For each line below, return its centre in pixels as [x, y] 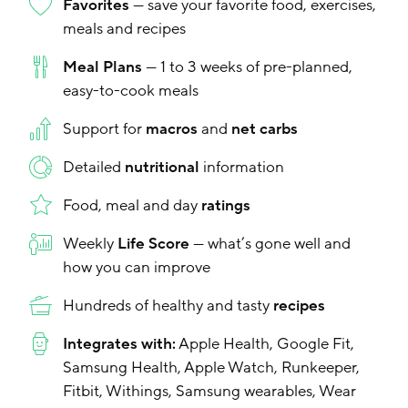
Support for [104, 129]
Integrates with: [119, 344]
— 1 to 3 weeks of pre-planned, [247, 67]
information [242, 168]
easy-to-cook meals [131, 91]
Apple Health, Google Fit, [265, 344]
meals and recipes [124, 29]
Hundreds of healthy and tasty [168, 306]
